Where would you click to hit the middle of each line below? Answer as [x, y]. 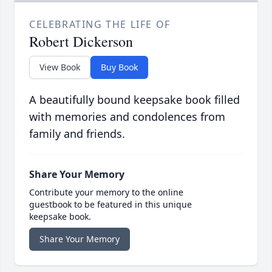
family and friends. [77, 134]
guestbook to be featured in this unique [110, 205]
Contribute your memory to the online [106, 192]
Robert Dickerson [81, 42]
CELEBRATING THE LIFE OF [100, 25]
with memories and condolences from [127, 117]
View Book [60, 67]
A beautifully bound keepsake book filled [134, 100]
